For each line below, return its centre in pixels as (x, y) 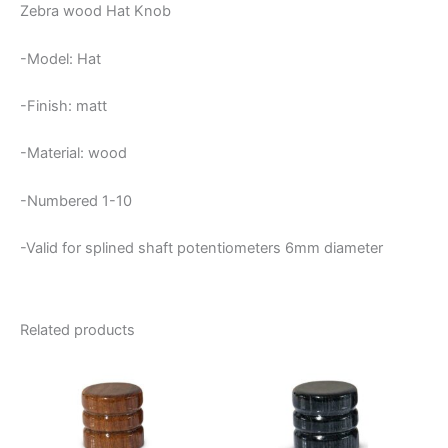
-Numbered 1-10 (76, 200)
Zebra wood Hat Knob (95, 11)
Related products (77, 330)
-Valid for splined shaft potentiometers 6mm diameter (201, 247)
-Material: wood (73, 153)
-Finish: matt (63, 105)
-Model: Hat (60, 58)
